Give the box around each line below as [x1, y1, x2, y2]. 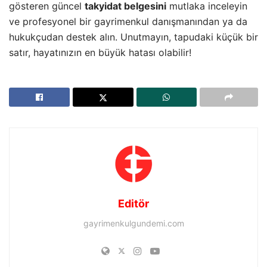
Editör [118, 197, 149, 210]
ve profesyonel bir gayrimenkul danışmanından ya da [9, 15, 247, 28]
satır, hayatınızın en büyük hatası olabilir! [9, 46, 191, 59]
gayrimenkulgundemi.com [83, 218, 184, 229]
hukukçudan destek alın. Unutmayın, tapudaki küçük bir [9, 31, 258, 44]
